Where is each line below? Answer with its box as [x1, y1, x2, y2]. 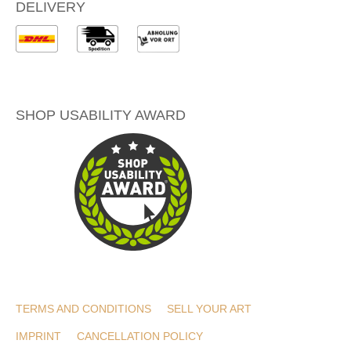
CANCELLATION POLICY [77, 330, 203, 343]
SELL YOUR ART [167, 302, 251, 316]
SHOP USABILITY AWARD [16, 107, 186, 123]
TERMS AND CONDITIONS [16, 302, 151, 316]
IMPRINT [16, 330, 61, 343]
